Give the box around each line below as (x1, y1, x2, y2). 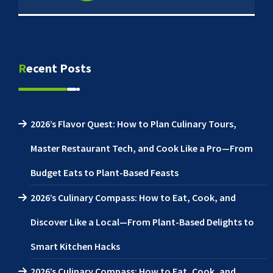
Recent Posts (26, 60, 91, 76)
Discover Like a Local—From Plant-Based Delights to (30, 216, 254, 229)
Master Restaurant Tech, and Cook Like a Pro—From (30, 142, 253, 155)
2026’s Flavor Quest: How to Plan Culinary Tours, (30, 118, 236, 130)
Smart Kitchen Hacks (30, 240, 120, 253)
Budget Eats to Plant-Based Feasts (30, 166, 179, 179)
